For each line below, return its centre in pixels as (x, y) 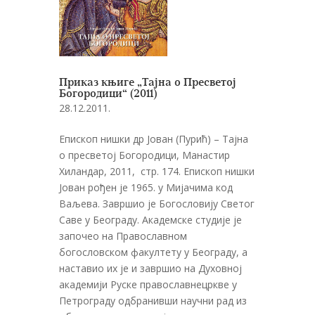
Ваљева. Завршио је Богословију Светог (157, 203)
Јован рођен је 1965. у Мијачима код (146, 187)
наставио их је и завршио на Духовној (150, 268)
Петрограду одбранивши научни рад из (153, 300)
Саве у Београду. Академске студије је (150, 219)
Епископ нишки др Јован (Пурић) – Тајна (154, 139)
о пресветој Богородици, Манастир (144, 155)
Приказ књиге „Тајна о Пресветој (148, 83)
